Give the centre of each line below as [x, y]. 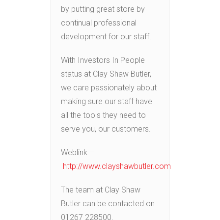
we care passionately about [109, 87]
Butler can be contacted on [108, 203]
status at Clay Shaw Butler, [106, 74]
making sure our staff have [107, 101]
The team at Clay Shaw [101, 190]
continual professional [99, 23]
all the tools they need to [103, 115]
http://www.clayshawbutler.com [117, 166]
